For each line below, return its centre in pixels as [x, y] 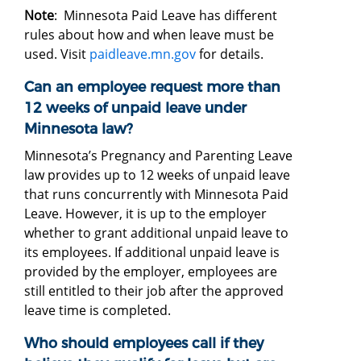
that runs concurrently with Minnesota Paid [156, 194]
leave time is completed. [98, 310]
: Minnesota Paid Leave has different [166, 15]
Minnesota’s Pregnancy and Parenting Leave [158, 155]
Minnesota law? [79, 128]
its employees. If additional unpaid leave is [152, 252]
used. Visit [57, 54]
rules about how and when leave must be [149, 34]
